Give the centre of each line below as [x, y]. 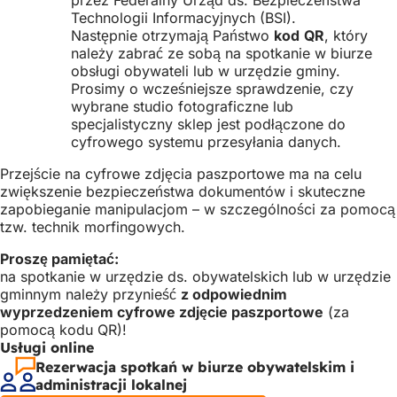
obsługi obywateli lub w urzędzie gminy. [206, 70]
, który [346, 35]
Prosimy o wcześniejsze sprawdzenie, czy [212, 88]
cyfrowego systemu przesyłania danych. [206, 141]
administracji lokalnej [111, 384]
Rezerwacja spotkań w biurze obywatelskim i [195, 366]
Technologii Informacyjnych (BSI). [183, 17]
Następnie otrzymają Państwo [172, 35]
